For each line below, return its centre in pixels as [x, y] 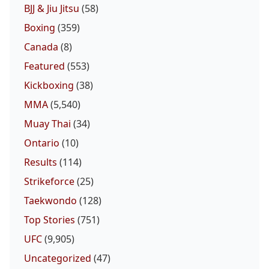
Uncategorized [58, 258]
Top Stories [50, 220]
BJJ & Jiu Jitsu [52, 9]
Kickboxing [49, 86]
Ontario [42, 143]
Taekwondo [50, 201]
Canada [41, 47]
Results [41, 162]
